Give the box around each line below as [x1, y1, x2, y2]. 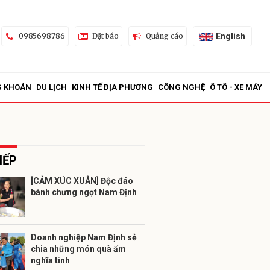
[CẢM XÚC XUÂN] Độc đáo [31, 176, 133, 186]
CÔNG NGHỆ [158, 83, 205, 92]
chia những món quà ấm [31, 244, 126, 254]
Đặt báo [92, 31, 119, 40]
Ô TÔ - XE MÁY [210, 83, 262, 92]
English [215, 31, 245, 41]
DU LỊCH [36, 83, 67, 92]
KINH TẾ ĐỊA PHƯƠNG [72, 83, 153, 92]
